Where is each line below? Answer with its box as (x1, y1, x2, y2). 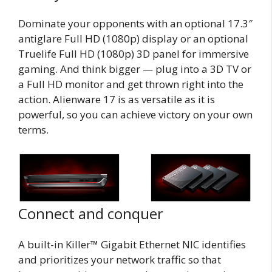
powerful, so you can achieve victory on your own (18, 107, 253, 121)
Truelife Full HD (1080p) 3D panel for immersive (18, 46, 249, 61)
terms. (18, 122, 49, 137)
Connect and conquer (18, 203, 163, 223)
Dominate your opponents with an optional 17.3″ (18, 16, 253, 30)
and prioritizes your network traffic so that (18, 252, 221, 267)
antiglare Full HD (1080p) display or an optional (18, 31, 248, 46)
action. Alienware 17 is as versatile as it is (18, 92, 215, 106)
